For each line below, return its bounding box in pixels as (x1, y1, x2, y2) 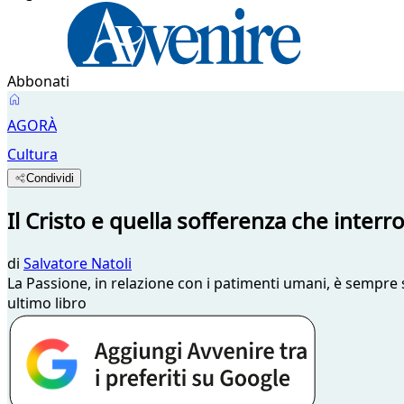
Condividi (26, 171, 75, 185)
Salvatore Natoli (23, 252, 132, 273)
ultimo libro (7, 292, 87, 313)
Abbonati (7, 71, 69, 91)
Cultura (7, 144, 58, 164)
